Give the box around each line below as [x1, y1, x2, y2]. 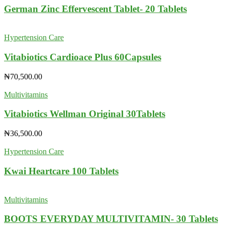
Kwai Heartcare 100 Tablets [4, 165, 119, 176]
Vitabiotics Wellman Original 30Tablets [4, 108, 165, 120]
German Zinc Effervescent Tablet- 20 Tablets [4, 4, 187, 15]
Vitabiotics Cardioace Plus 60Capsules [4, 51, 161, 62]
